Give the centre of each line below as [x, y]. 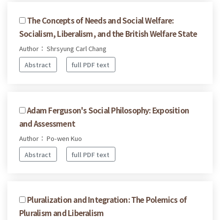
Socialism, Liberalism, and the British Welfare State [108, 34]
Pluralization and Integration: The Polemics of [107, 200]
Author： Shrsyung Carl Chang [63, 49]
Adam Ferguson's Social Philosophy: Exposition [108, 110]
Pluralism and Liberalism [62, 213]
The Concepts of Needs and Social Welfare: [100, 20]
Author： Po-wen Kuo [51, 138]
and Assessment [47, 123]
